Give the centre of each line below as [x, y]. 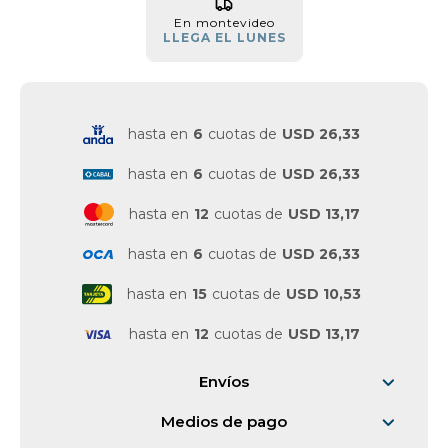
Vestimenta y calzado [122, 39]
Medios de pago [224, 421]
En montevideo [224, 22]
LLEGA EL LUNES [224, 37]
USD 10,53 [323, 294]
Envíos [224, 381]
